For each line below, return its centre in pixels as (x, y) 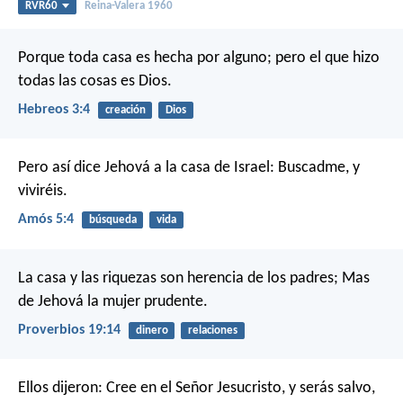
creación (125, 110)
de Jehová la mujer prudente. (113, 301)
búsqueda (112, 220)
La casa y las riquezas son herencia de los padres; (178, 278)
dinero (152, 330)
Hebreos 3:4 (54, 109)
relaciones (212, 330)
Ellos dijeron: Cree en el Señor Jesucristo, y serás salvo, (197, 388)
